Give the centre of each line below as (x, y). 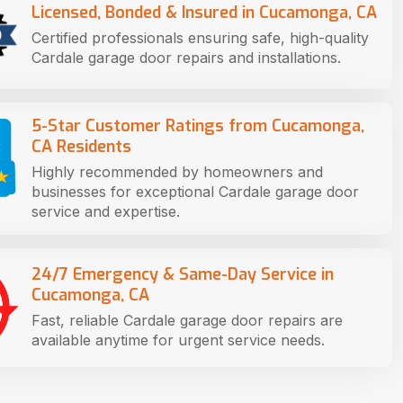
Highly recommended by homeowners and (177, 171)
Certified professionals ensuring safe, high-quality (200, 37)
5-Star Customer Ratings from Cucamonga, (198, 125)
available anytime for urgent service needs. (178, 340)
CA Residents (81, 146)
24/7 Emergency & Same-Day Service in (183, 275)
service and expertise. (106, 211)
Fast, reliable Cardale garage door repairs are (187, 321)
